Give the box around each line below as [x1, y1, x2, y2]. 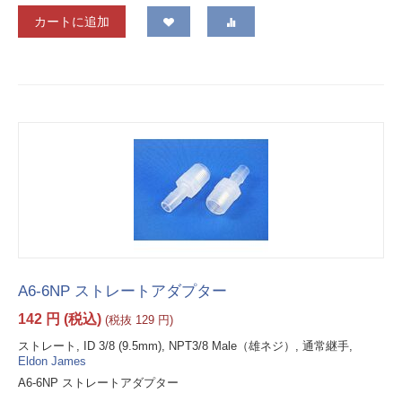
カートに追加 [34, 14, 109, 30]
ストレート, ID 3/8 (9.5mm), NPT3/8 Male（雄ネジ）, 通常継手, [18, 339, 353, 354]
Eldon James [18, 354, 86, 369]
